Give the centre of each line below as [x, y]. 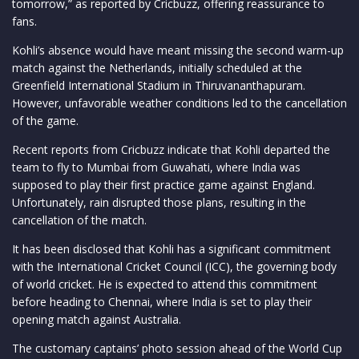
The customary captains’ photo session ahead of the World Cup [177, 348]
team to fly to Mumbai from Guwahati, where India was [156, 167]
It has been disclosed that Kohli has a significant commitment [171, 248]
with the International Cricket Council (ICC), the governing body [174, 266]
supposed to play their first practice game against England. [163, 184]
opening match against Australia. [97, 319]
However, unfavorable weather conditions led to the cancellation [179, 103]
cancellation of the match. [79, 220]
